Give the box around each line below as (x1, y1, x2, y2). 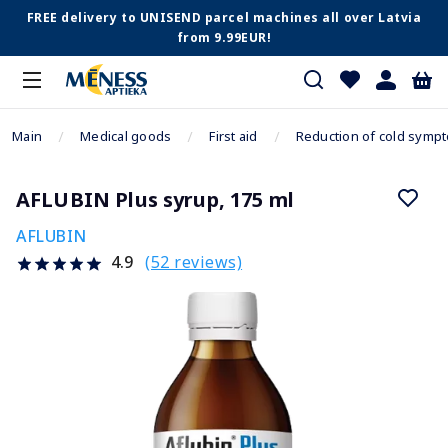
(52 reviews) (145, 250, 243, 273)
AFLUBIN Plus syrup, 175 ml (16, 186, 294, 213)
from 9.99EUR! (176, 29, 272, 46)
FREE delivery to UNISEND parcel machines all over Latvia (26, 9, 422, 26)
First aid (209, 127, 258, 145)
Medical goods (80, 127, 172, 145)
